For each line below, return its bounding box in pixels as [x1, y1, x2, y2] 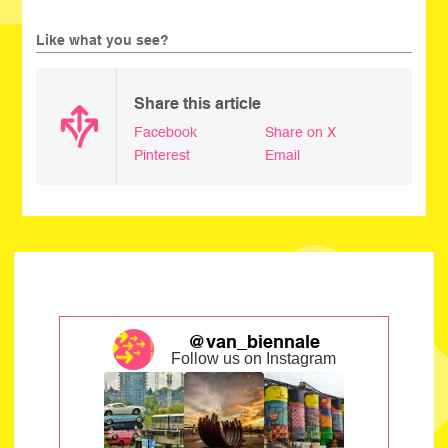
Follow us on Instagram [171, 349, 337, 367]
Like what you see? [36, 31, 170, 48]
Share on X [264, 123, 336, 140]
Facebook [134, 123, 198, 140]
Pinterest [134, 146, 191, 163]
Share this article [134, 93, 262, 113]
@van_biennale [187, 330, 320, 352]
